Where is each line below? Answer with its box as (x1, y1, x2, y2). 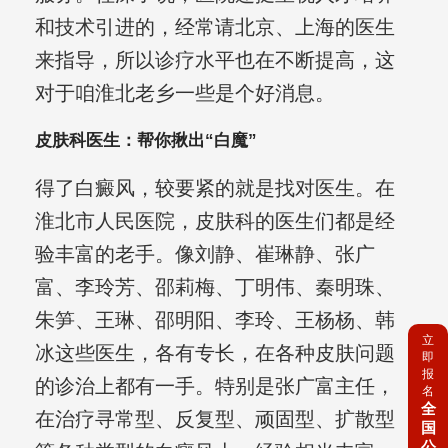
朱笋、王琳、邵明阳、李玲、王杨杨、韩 (34, 309, 395, 332)
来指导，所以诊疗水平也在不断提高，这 (34, 49, 395, 72)
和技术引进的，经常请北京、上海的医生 (34, 16, 395, 39)
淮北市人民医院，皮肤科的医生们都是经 (34, 210, 395, 233)
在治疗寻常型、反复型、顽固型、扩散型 (34, 408, 395, 431)
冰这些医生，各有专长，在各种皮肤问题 (34, 342, 395, 365)
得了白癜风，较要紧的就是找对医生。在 (34, 177, 395, 200)
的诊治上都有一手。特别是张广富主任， (34, 375, 395, 398)
